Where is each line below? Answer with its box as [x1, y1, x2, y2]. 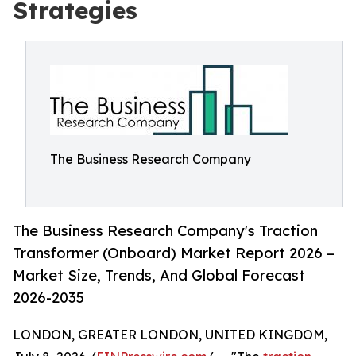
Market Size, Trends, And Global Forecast [13, 266, 305, 284]
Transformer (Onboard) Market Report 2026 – [13, 244, 335, 262]
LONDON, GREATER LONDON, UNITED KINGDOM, [13, 327, 327, 343]
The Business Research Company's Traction [13, 222, 318, 240]
